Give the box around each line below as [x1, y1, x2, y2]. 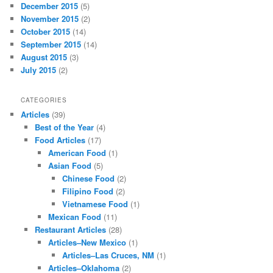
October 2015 [21, 26, 71, 38]
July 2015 [21, 64, 57, 76]
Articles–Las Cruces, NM [62, 249, 154, 261]
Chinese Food [62, 172, 115, 185]
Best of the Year [34, 121, 94, 133]
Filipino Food [62, 185, 113, 197]
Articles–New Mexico [48, 236, 127, 249]
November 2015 [21, 13, 79, 25]
